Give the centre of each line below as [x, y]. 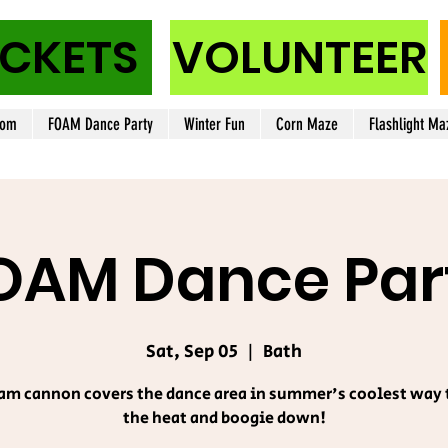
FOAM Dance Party [100, 124]
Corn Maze [307, 124]
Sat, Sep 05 [192, 352]
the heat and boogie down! [224, 419]
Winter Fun [214, 124]
